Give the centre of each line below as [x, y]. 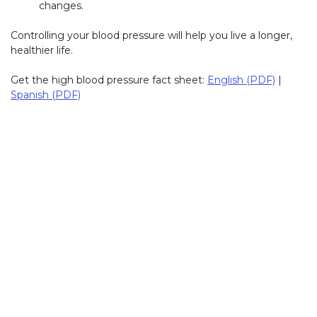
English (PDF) [241, 80]
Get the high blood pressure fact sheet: [109, 80]
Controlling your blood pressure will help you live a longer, [151, 36]
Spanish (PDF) [46, 95]
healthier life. [42, 51]
